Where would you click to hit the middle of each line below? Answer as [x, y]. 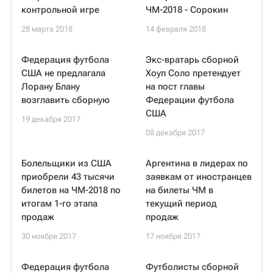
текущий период [181, 204]
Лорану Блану [51, 87]
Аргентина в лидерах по [197, 163]
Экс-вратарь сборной [192, 60]
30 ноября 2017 [49, 236]
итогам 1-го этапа [59, 204]
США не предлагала [63, 73]
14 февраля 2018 [176, 29]
